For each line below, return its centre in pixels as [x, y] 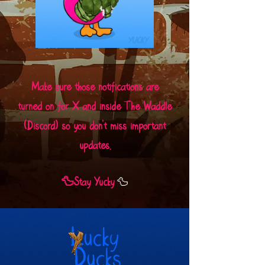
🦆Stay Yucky [88, 182]
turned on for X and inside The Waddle [95, 106]
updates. [95, 146]
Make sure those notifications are [95, 87]
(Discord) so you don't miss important [95, 126]
